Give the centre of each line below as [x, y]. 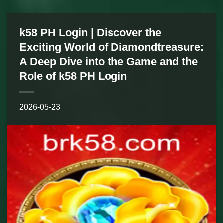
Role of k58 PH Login [73, 76]
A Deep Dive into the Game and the [109, 61]
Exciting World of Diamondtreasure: [111, 47]
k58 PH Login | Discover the [90, 33]
